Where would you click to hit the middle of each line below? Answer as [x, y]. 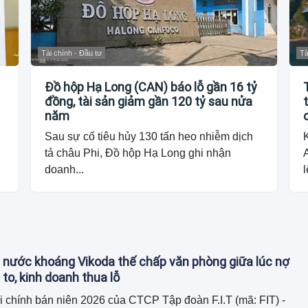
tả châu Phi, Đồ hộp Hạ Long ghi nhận [138, 153]
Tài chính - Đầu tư [72, 53]
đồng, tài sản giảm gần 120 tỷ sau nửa [149, 102]
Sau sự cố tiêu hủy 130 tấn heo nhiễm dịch [149, 137]
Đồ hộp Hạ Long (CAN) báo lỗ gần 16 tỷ [151, 87]
